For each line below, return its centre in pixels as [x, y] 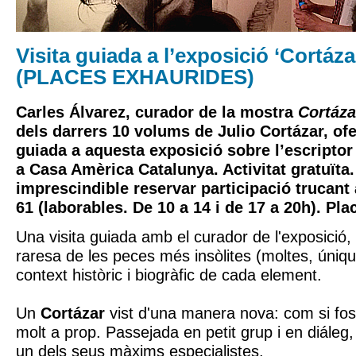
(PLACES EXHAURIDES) [135, 77]
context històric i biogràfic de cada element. [169, 275]
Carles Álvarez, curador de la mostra [157, 112]
